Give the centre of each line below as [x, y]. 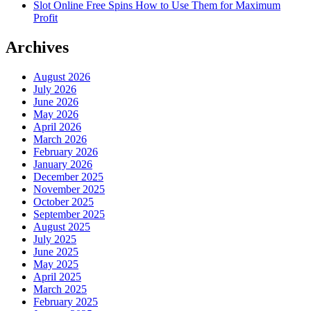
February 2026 [66, 151]
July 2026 [55, 89]
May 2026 [56, 114]
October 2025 [64, 201]
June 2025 [56, 251]
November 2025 [69, 189]
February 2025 [66, 301]
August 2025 [62, 226]
